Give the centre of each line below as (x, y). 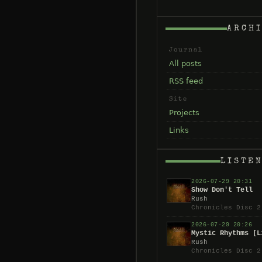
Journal (186, 50)
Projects (184, 112)
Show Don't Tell (222, 189)
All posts (185, 63)
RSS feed (186, 81)
